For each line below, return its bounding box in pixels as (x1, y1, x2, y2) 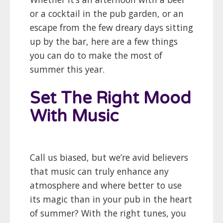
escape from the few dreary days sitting (30, 21, 193, 34)
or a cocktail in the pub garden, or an (30, 7, 184, 20)
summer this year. (30, 63, 107, 76)
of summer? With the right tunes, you (30, 207, 186, 220)
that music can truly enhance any (30, 165, 169, 178)
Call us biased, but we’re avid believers (30, 151, 188, 164)
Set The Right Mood (30, 88, 191, 109)
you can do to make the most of (30, 49, 162, 62)
